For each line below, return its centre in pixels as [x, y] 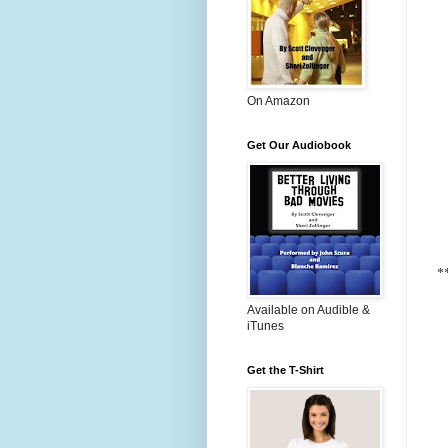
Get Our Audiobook [299, 145]
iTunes [265, 326]
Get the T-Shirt [285, 370]
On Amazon [278, 101]
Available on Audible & [308, 310]
